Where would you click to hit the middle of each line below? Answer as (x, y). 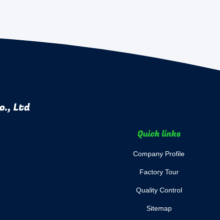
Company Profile (159, 154)
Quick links (159, 134)
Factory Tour (159, 172)
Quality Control (159, 190)
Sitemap (159, 208)
